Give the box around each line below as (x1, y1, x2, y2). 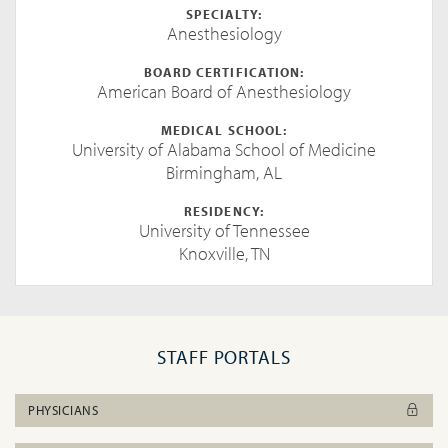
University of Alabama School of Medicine (72, 138, 376, 161)
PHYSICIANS (28, 402, 99, 418)
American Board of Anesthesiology (97, 80, 351, 103)
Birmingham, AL (166, 161, 282, 184)
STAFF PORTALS (156, 345, 292, 369)
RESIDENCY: (184, 203, 264, 219)
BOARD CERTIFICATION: (144, 64, 304, 80)
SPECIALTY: (185, 6, 263, 22)
